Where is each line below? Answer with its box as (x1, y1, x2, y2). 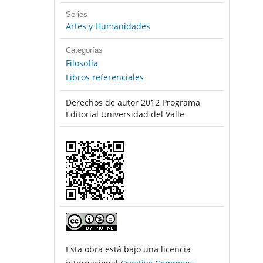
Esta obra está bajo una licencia (65, 244, 191, 255)
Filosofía (65, 58, 98, 69)
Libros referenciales (65, 72, 144, 83)
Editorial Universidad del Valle (65, 109, 184, 120)
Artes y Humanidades (65, 21, 150, 32)
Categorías (65, 46, 103, 55)
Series (65, 10, 87, 19)
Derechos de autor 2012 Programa (65, 97, 200, 109)
